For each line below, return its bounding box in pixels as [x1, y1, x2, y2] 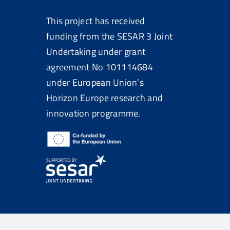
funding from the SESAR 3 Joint [46, 29, 173, 43]
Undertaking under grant [46, 45, 146, 59]
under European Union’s [46, 75, 144, 89]
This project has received [46, 14, 145, 28]
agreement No [46, 60, 106, 74]
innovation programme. [46, 106, 141, 120]
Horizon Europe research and [46, 91, 163, 105]
